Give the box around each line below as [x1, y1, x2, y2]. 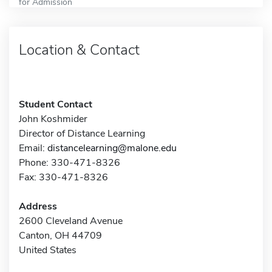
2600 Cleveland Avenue [19, 214, 123, 228]
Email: [19, 141, 47, 155]
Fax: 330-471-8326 [19, 170, 108, 184]
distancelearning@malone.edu [47, 141, 177, 155]
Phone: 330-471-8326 [19, 155, 120, 169]
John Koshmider [19, 112, 87, 126]
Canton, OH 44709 [19, 228, 102, 242]
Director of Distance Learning [19, 126, 145, 140]
